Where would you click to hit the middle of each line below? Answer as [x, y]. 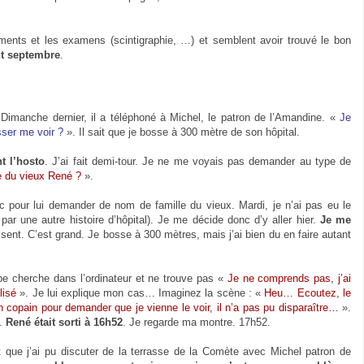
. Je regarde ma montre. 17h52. [197, 322]
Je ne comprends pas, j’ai [289, 278]
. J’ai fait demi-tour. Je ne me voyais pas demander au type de [198, 161]
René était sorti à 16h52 [64, 322]
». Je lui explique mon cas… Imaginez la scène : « [140, 292]
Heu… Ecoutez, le [308, 292]
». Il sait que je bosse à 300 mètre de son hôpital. [182, 132]
